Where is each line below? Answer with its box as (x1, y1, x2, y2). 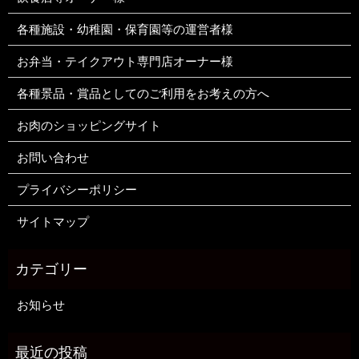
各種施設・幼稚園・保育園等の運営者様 (16, 22, 233, 36)
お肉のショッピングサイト (16, 119, 161, 132)
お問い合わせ (16, 151, 89, 164)
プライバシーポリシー (16, 183, 137, 196)
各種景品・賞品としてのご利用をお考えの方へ (16, 87, 269, 100)
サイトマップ (16, 215, 89, 228)
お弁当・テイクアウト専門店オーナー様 (16, 54, 233, 68)
